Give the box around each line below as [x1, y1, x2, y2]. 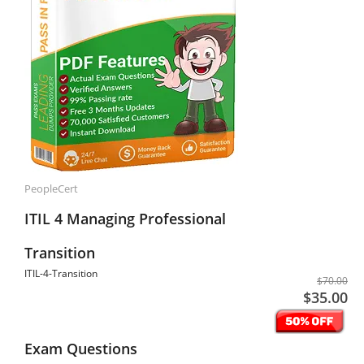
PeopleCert [24, 181, 78, 196]
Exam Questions [24, 339, 137, 358]
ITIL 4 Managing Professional [24, 209, 226, 228]
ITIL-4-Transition [24, 266, 97, 280]
